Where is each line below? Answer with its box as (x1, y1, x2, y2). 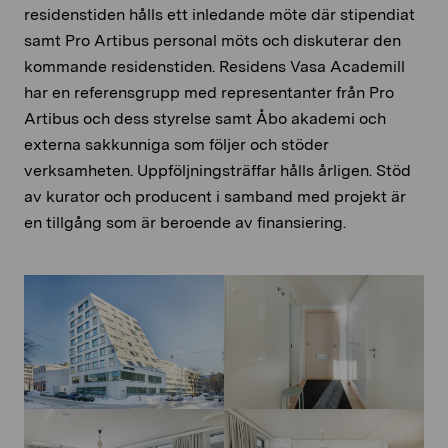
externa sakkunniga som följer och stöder (24, 135, 329, 155)
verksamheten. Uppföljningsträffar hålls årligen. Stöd (24, 161, 411, 181)
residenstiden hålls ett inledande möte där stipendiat (24, 5, 415, 25)
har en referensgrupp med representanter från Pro (24, 83, 394, 103)
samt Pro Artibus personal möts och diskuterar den (24, 31, 401, 51)
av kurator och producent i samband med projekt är (24, 187, 406, 207)
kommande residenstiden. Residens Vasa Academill (24, 57, 405, 77)
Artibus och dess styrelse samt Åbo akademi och (24, 109, 386, 129)
